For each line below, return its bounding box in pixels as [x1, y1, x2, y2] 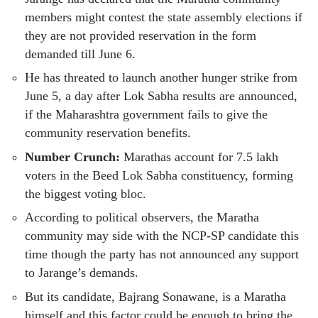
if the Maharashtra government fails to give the [25, 107, 268, 122]
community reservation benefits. [25, 126, 191, 141]
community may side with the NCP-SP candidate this [25, 229, 299, 243]
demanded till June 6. [25, 46, 136, 61]
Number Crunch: [25, 149, 120, 164]
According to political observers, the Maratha [25, 210, 259, 225]
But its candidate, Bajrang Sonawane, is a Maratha [25, 289, 286, 304]
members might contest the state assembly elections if [25, 9, 302, 24]
